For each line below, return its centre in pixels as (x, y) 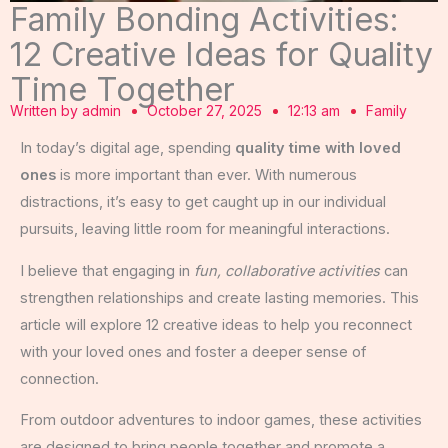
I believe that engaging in (107, 270)
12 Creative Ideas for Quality (221, 55)
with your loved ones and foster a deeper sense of (193, 351)
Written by (44, 111)
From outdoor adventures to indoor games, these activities (221, 420)
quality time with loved (318, 148)
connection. (59, 378)
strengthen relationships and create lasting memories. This (219, 297)
